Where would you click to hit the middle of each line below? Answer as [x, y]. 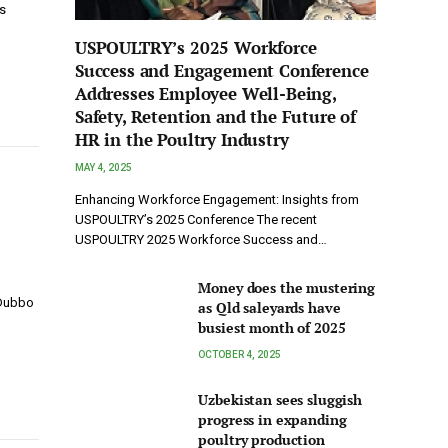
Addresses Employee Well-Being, [205, 94]
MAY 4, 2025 [103, 168]
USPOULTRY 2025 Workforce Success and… [201, 240]
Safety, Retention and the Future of [216, 117]
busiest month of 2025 [272, 328]
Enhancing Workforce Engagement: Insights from [217, 200]
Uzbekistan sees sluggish [280, 400]
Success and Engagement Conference [222, 71]
